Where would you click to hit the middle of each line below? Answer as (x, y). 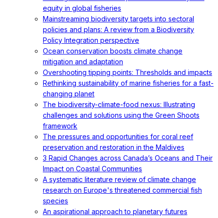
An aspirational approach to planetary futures (115, 211)
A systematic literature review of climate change (119, 179)
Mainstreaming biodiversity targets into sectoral (118, 19)
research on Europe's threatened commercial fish (122, 190)
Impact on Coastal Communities (92, 169)
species (55, 201)
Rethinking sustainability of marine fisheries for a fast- (128, 83)
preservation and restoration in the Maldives (114, 147)
